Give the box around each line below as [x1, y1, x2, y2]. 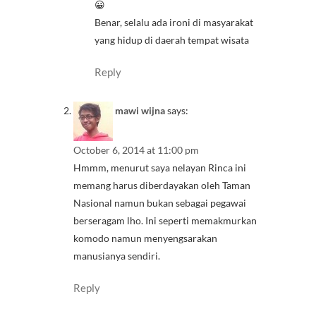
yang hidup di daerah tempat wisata [95, 34, 249, 47]
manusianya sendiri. [73, 249, 160, 262]
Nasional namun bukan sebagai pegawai [73, 196, 246, 209]
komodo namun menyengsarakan [73, 231, 217, 244]
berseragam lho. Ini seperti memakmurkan [73, 214, 257, 226]
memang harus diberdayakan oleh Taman [73, 178, 250, 191]
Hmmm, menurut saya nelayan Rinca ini [73, 161, 246, 174]
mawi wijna [115, 104, 165, 116]
